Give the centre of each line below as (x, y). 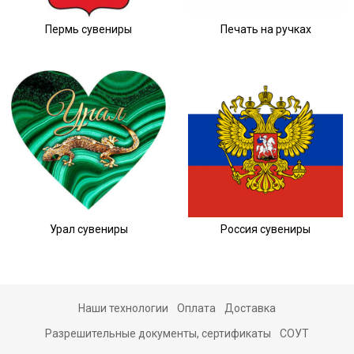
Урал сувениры (88, 229)
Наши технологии (123, 308)
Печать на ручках (265, 29)
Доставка (250, 308)
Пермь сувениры (88, 29)
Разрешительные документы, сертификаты (158, 333)
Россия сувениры (265, 229)
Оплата (196, 308)
